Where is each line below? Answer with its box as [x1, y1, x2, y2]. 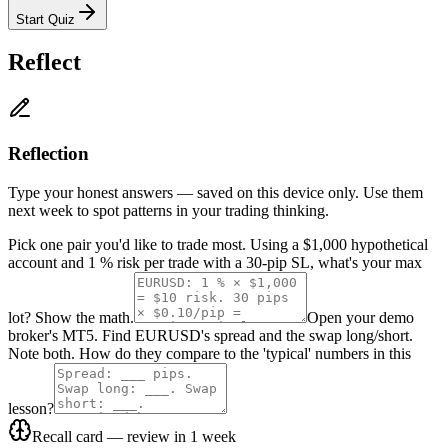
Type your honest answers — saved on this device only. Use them [8, 183, 423, 201]
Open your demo [307, 308, 414, 326]
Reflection [8, 143, 89, 165]
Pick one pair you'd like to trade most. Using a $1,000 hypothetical [8, 235, 428, 253]
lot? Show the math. [8, 308, 134, 326]
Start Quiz [16, 11, 75, 27]
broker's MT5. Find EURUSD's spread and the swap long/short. [8, 326, 413, 344]
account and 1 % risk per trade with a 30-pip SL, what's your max [8, 253, 422, 271]
